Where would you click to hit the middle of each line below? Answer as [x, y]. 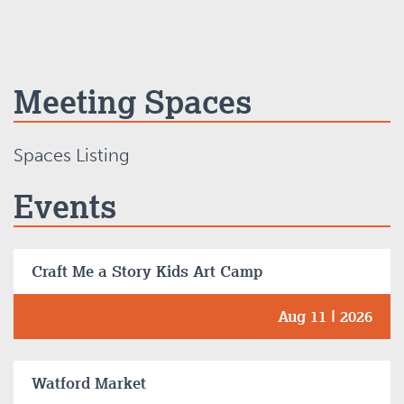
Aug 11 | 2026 [325, 317]
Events [65, 207]
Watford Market [89, 383]
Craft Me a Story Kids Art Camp [147, 271]
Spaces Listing [72, 156]
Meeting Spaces [133, 102]
